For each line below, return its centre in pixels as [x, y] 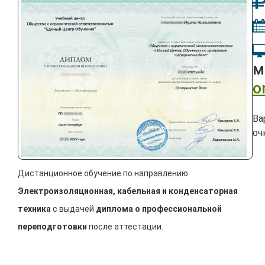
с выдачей [73, 209]
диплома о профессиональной [159, 209]
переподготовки [52, 227]
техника [34, 209]
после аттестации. [125, 227]
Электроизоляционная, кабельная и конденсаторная [128, 191]
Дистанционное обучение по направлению [103, 174]
